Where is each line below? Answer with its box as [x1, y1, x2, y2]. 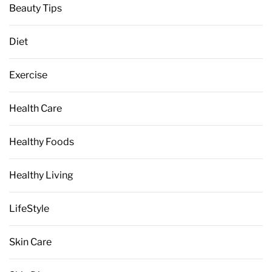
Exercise [9, 69, 47, 81]
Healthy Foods [9, 135, 74, 148]
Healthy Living [9, 169, 73, 181]
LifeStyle [9, 202, 49, 214]
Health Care [9, 102, 62, 114]
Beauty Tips [9, 2, 62, 14]
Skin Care [9, 236, 52, 248]
